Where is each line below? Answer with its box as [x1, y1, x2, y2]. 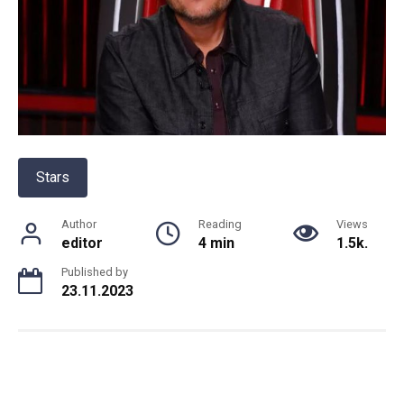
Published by [61, 264, 128, 279]
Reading [197, 216, 242, 231]
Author [61, 216, 96, 231]
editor [61, 234, 103, 252]
